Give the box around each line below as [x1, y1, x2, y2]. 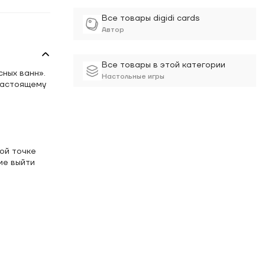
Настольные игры [102, 72, 165, 81]
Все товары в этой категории [102, 60, 226, 70]
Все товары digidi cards [102, 13, 201, 24]
